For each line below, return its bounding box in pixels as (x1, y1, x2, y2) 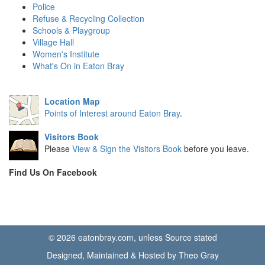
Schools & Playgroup (33, 24, 110, 36)
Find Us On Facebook (9, 166, 97, 178)
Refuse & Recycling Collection (33, 12, 144, 24)
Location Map (44, 95, 100, 107)
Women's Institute (33, 48, 99, 60)
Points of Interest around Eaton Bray (44, 107, 180, 119)
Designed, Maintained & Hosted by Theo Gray (46, 249, 219, 261)
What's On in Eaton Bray (33, 60, 124, 72)
